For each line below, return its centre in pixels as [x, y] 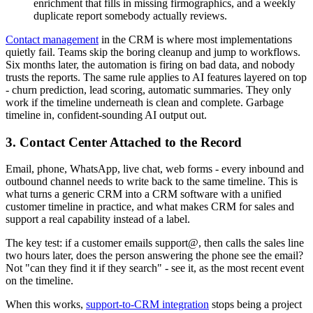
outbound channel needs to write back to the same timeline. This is [152, 182]
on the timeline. [39, 281]
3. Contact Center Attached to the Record [124, 142]
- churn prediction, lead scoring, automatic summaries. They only [148, 89]
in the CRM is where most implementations [195, 39]
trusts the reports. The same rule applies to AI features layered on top [156, 77]
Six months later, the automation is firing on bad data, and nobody [150, 64]
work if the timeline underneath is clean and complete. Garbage [145, 102]
